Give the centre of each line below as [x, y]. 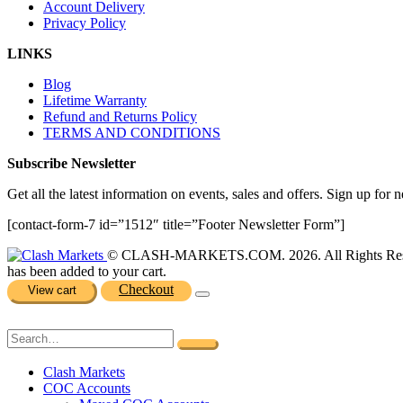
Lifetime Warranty [95, 101]
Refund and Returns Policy [120, 117]
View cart [52, 291]
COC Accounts [87, 389]
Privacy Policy [85, 23]
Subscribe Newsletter [72, 164]
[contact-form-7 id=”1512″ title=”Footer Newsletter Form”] [176, 225]
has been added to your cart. [87, 272]
